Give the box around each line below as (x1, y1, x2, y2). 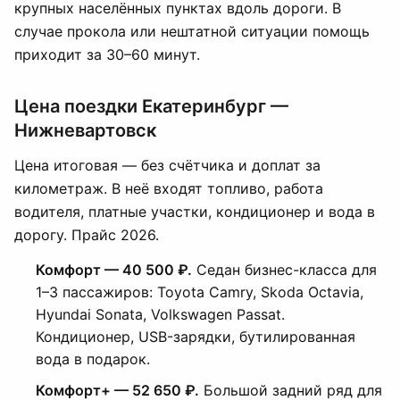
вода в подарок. (36, 350, 150, 368)
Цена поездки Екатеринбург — (14, 96, 288, 117)
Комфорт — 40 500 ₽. (36, 261, 192, 279)
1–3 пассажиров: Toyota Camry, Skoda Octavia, (36, 283, 363, 301)
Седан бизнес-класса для (192, 261, 377, 279)
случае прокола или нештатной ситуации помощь (14, 22, 370, 40)
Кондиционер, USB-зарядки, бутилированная (36, 328, 355, 346)
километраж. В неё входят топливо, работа (14, 179, 323, 197)
